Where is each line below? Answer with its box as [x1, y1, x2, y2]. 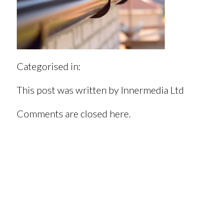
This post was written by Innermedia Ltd [16, 84, 184, 96]
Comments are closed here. [16, 108, 131, 119]
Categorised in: [16, 60, 81, 72]
